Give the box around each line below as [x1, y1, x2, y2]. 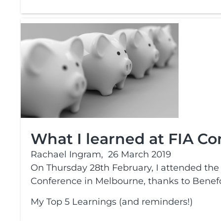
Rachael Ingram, [31, 149, 103, 160]
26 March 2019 [108, 149, 171, 160]
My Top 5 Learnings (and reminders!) [31, 196, 193, 207]
